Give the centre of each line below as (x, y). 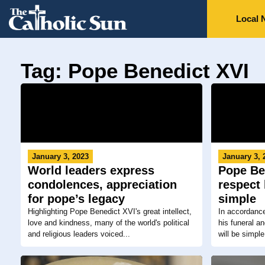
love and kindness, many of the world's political (109, 223)
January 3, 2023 (60, 157)
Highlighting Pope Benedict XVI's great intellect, (110, 212)
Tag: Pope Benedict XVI (135, 71)
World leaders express (91, 171)
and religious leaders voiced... (79, 234)
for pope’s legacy (76, 199)
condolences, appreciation (102, 185)
